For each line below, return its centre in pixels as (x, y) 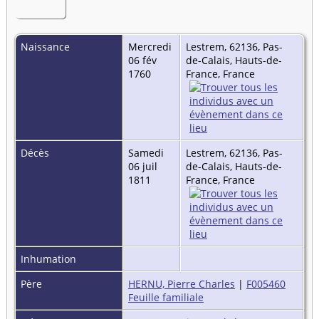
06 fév (142, 60)
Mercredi (150, 46)
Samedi (146, 152)
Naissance (47, 46)
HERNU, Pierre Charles (182, 283)
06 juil (143, 166)
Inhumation (50, 258)
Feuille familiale (166, 297)
